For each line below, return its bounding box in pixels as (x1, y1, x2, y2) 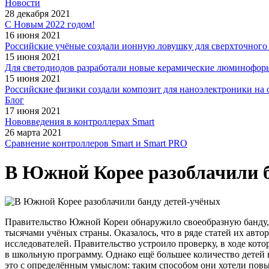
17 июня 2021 (5, 105, 61, 116)
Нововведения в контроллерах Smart (5, 116, 154, 127)
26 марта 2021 (5, 127, 62, 138)
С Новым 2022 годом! (5, 19, 95, 29)
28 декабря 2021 (5, 8, 70, 19)
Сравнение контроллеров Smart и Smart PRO (5, 138, 187, 148)
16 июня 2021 (5, 29, 61, 40)
